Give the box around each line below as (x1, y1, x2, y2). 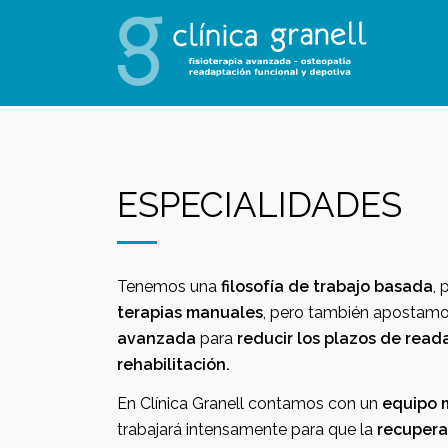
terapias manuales (117, 303, 263, 322)
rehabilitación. (117, 355, 230, 374)
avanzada (117, 329, 196, 348)
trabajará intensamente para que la (328, 420, 377, 439)
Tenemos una (117, 277, 221, 296)
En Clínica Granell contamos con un (248, 394, 382, 413)
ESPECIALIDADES (117, 184, 402, 225)
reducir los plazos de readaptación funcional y (237, 329, 324, 348)
